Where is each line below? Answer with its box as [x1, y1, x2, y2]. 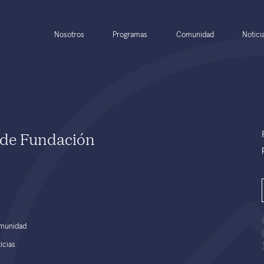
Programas [113, 31, 148, 39]
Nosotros [54, 31, 85, 39]
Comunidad [176, 31, 214, 39]
